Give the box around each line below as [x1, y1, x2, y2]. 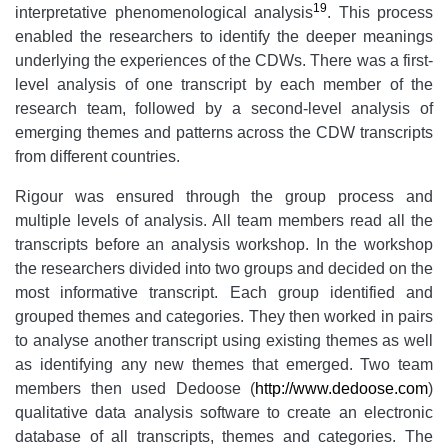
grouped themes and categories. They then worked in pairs [15, 308, 433, 325]
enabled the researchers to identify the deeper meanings [15, 28, 433, 45]
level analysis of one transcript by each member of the [15, 76, 433, 93]
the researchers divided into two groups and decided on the [15, 260, 433, 277]
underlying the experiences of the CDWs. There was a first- [15, 52, 433, 69]
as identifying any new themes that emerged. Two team [15, 356, 433, 373]
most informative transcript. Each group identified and [15, 284, 433, 301]
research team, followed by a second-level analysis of [15, 100, 433, 117]
